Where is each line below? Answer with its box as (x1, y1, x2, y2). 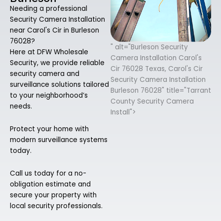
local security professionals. (10, 201, 103, 211)
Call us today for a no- (10, 169, 86, 179)
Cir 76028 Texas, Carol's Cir (110, 64, 203, 74)
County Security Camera (110, 96, 194, 106)
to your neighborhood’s (10, 91, 88, 101)
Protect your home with (10, 124, 89, 134)
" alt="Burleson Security (110, 42, 188, 52)
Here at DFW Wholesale (10, 47, 88, 57)
